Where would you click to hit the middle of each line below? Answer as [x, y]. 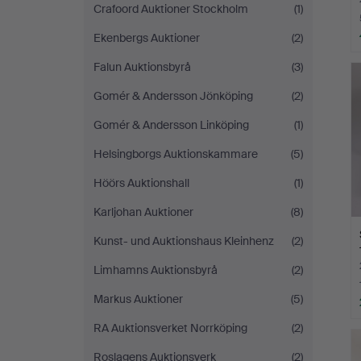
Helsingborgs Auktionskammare [176, 154]
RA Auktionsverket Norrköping [170, 328]
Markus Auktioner [138, 299]
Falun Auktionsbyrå [142, 67]
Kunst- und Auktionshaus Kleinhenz [184, 241]
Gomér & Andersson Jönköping [173, 96]
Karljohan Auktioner [143, 212]
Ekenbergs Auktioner [147, 38]
